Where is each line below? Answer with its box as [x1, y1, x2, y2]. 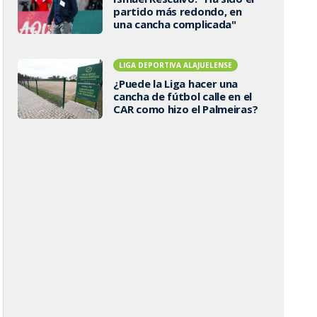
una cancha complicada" [113, 16, 236, 31]
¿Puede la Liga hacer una [113, 76, 238, 91]
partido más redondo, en [113, 4, 242, 18]
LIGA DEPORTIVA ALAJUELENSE [119, 59, 233, 70]
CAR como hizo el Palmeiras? [113, 101, 258, 116]
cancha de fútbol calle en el [113, 88, 252, 103]
